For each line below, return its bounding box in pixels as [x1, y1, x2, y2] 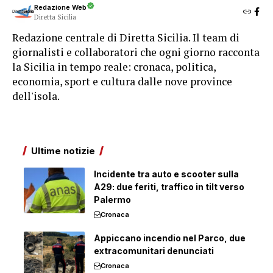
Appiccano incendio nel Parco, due [94, 233, 246, 243]
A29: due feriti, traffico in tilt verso [94, 182, 244, 192]
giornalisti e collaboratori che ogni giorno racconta [12, 45, 260, 59]
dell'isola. [12, 89, 60, 103]
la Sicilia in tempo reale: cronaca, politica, [12, 60, 216, 74]
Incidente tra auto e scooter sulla [94, 169, 239, 179]
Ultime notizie [31, 145, 95, 157]
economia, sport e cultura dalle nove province [12, 74, 232, 88]
